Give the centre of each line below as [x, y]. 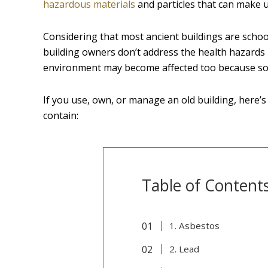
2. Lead [184, 249]
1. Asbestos [194, 226]
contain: [61, 116]
